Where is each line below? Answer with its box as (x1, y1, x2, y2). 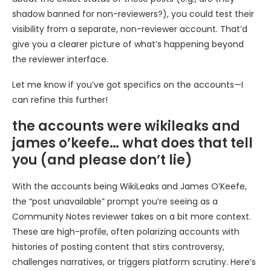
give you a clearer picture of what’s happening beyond (12, 38, 244, 51)
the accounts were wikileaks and (12, 117, 240, 136)
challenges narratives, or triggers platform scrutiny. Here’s (12, 256, 256, 269)
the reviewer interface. (12, 53, 108, 66)
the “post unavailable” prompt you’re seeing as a (12, 195, 218, 208)
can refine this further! (12, 94, 108, 106)
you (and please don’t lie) (12, 151, 192, 170)
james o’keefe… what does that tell (12, 134, 253, 153)
